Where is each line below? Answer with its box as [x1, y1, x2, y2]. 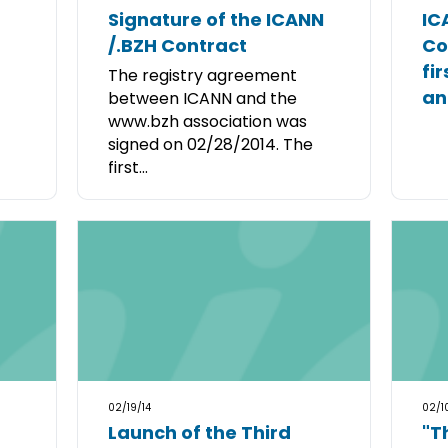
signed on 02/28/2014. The [108, 133, 314, 156]
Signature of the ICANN [108, 7, 325, 32]
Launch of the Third [108, 420, 292, 445]
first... [108, 156, 149, 179]
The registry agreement [108, 64, 298, 87]
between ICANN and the [108, 87, 298, 110]
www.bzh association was [108, 110, 308, 133]
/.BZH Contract [108, 33, 248, 58]
